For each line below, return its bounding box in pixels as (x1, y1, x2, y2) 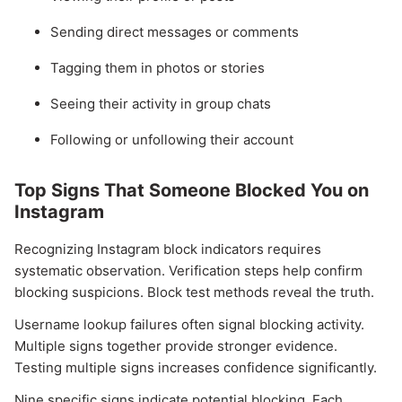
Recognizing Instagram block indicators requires (14, 240, 321, 258)
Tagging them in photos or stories (50, 59, 265, 77)
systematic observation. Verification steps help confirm (14, 262, 363, 280)
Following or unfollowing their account (50, 131, 293, 149)
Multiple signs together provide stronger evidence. (14, 337, 337, 355)
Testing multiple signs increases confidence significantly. (14, 359, 377, 377)
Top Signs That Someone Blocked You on (14, 179, 369, 202)
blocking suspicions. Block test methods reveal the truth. (14, 284, 374, 301)
